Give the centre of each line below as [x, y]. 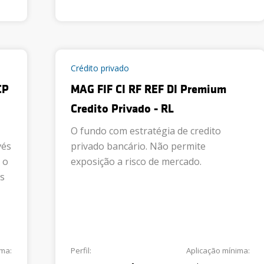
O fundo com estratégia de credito [146, 131]
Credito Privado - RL [122, 109]
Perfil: [81, 250]
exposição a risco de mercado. [136, 161]
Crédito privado [100, 68]
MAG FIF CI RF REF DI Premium [148, 89]
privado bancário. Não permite [138, 146]
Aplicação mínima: [218, 250]
